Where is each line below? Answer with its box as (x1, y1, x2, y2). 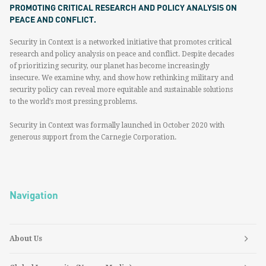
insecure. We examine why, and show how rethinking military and (9, 73, 233, 82)
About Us (9, 234, 42, 243)
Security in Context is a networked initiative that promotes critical (9, 37, 232, 46)
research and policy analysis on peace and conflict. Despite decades (9, 49, 234, 58)
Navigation (9, 188, 58, 201)
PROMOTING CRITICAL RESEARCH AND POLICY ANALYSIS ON (9, 1, 237, 12)
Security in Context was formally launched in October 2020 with (9, 121, 224, 129)
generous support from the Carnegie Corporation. (9, 132, 176, 141)
